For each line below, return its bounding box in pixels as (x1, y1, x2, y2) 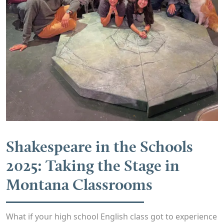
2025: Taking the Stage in (6, 155, 179, 175)
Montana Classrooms (6, 174, 152, 194)
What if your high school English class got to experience (6, 210, 217, 222)
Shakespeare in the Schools (6, 136, 193, 156)
